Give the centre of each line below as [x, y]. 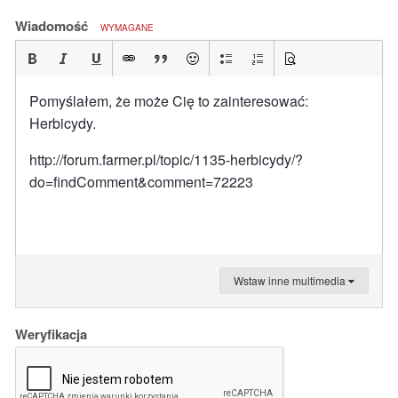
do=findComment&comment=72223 [141, 182]
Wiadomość [53, 26]
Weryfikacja [51, 334]
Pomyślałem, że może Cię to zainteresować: [169, 101]
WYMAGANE [127, 28]
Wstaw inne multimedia [291, 280]
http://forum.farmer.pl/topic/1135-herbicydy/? [166, 159]
